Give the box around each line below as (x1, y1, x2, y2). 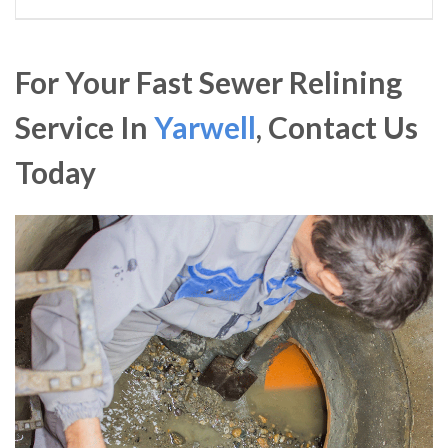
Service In (15, 109, 154, 146)
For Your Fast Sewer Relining (15, 64, 402, 101)
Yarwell (154, 109, 256, 146)
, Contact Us (256, 109, 418, 146)
